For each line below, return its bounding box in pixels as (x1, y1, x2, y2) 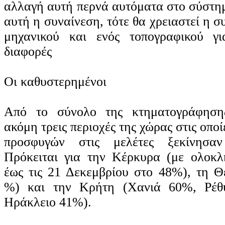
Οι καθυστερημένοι (4, 74, 106, 89)
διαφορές (4, 44, 52, 59)
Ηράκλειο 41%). (4, 194, 91, 209)
